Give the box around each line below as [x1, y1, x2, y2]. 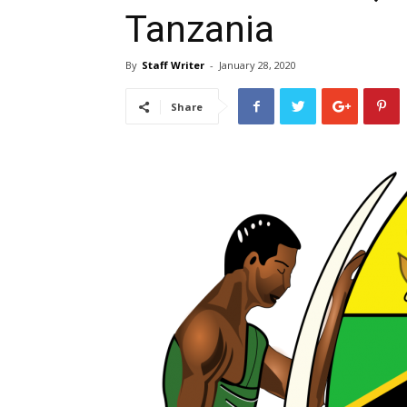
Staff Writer [142, 58, 204, 72]
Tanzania [125, 7, 274, 51]
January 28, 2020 [219, 58, 296, 72]
